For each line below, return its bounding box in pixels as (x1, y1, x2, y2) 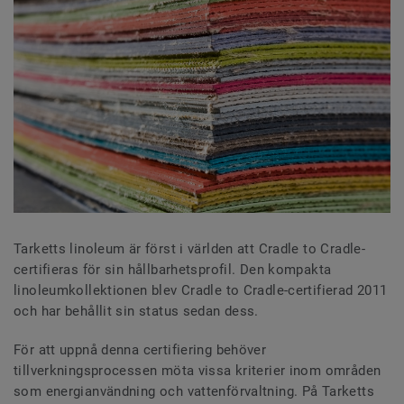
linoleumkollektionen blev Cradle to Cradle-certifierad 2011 (14, 281, 388, 298)
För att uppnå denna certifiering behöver (14, 341, 267, 358)
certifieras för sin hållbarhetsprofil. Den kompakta (14, 261, 332, 278)
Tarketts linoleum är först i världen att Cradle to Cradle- (14, 240, 366, 257)
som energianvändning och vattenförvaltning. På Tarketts (14, 382, 374, 399)
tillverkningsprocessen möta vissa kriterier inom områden (14, 362, 381, 379)
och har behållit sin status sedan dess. (14, 302, 263, 319)
